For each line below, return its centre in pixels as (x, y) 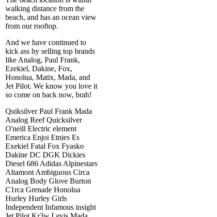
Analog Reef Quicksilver (44, 120)
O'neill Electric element (41, 128)
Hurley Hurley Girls (36, 198)
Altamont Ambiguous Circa (47, 172)
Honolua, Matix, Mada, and (48, 77)
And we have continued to (46, 42)
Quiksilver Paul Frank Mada (49, 111)
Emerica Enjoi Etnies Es (42, 137)
